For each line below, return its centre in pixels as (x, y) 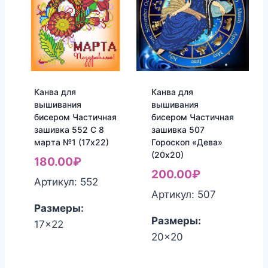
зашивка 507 (178, 129)
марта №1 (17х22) (71, 142)
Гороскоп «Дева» (187, 142)
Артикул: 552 (66, 182)
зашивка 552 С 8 (69, 129)
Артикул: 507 (183, 195)
